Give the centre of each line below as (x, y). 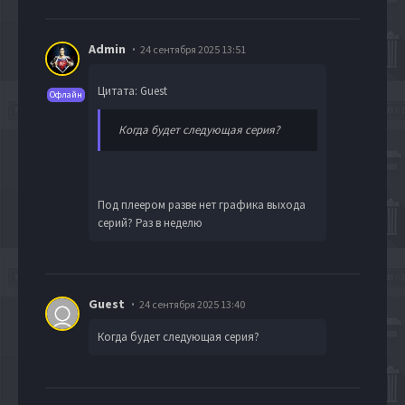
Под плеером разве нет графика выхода (202, 204)
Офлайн (66, 94)
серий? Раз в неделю (150, 222)
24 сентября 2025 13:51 (193, 49)
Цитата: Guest (132, 90)
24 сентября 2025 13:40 (192, 304)
